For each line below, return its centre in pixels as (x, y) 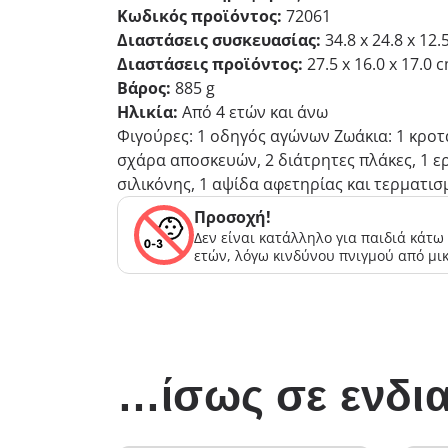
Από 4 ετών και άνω (255, 112)
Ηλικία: (149, 112)
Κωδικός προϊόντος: (201, 16)
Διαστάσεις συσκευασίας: (221, 40)
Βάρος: (146, 88)
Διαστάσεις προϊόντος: (212, 64)
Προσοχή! (232, 217)
